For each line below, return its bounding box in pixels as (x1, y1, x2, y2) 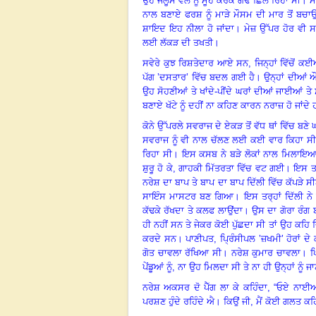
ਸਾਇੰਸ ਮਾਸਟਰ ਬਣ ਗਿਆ (142, 190, 234, 202)
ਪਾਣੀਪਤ (186, 233, 214, 244)
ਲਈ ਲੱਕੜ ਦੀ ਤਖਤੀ (142, 37, 213, 48)
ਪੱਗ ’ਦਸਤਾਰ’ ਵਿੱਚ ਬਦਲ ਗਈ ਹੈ (142, 71, 255, 83)
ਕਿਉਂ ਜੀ (224, 296, 250, 307)
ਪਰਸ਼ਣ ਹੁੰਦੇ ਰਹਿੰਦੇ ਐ (142, 296, 214, 307)
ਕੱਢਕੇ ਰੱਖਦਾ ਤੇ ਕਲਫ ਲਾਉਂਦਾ (142, 205, 243, 216)
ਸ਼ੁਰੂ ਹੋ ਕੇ (142, 162, 173, 174)
